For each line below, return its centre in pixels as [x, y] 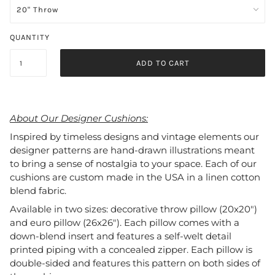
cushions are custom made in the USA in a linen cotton [135, 177]
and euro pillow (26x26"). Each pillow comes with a [125, 222]
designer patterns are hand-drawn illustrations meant [132, 150]
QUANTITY [30, 37]
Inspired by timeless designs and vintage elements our [134, 136]
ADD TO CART [163, 63]
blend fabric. [38, 190]
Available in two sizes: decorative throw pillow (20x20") [134, 209]
